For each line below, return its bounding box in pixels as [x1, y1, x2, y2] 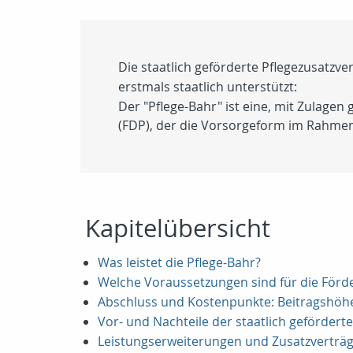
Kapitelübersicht [85, 212, 270, 244]
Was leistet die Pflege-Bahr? [98, 254, 261, 271]
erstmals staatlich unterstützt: [118, 78, 297, 95]
